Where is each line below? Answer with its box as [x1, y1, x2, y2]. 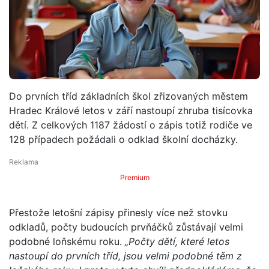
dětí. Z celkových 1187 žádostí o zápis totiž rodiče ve [9, 118, 252, 131]
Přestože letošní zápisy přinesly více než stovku [9, 206, 228, 219]
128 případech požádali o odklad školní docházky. [9, 133, 238, 145]
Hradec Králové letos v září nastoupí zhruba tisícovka [9, 104, 253, 116]
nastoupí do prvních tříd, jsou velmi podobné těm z [9, 249, 242, 262]
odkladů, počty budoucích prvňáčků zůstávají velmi [9, 220, 243, 233]
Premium [119, 172, 150, 182]
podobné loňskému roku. [9, 235, 125, 247]
